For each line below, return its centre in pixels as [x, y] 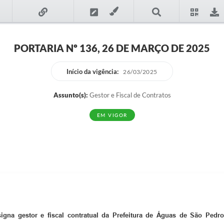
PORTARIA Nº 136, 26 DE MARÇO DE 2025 [112, 48]
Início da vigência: [93, 71]
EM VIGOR [112, 115]
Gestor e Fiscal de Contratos [129, 95]
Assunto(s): [70, 95]
